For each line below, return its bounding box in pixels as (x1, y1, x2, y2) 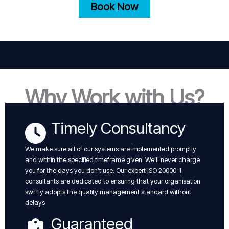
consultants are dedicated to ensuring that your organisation (25, 177, 200, 185)
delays (25, 198, 45, 207)
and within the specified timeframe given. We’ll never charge (25, 155, 200, 164)
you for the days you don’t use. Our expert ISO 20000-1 (25, 166, 181, 174)
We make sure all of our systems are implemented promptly (25, 145, 196, 153)
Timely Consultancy (51, 118, 186, 138)
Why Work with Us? (25, 84, 204, 110)
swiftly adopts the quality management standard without (25, 188, 191, 196)
